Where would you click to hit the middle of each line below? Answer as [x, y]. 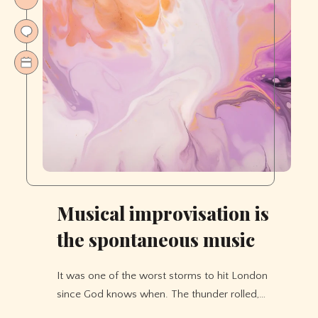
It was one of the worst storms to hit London [162, 275]
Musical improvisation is [163, 213]
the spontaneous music [156, 239]
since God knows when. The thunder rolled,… [161, 294]
